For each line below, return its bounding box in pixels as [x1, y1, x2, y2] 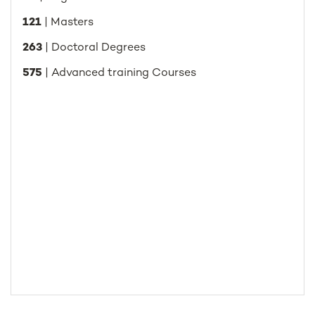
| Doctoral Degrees [45, 42, 146, 55]
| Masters [44, 17, 94, 30]
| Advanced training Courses [45, 67, 196, 80]
